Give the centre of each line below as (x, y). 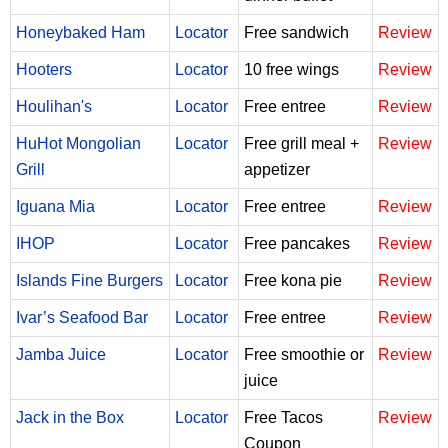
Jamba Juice (61, 354)
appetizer (277, 169)
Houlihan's (54, 106)
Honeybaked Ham (80, 32)
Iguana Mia (55, 206)
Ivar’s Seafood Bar (82, 317)
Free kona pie (293, 280)
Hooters (44, 69)
